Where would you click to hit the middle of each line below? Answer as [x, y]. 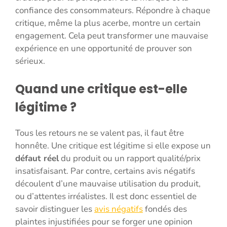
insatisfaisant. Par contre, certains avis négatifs [105, 171]
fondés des [165, 209]
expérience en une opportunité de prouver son [104, 48]
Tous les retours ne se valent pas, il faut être [100, 133]
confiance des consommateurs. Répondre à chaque [113, 10]
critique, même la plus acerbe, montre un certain [108, 23]
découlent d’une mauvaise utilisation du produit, [108, 184]
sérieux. [30, 61]
